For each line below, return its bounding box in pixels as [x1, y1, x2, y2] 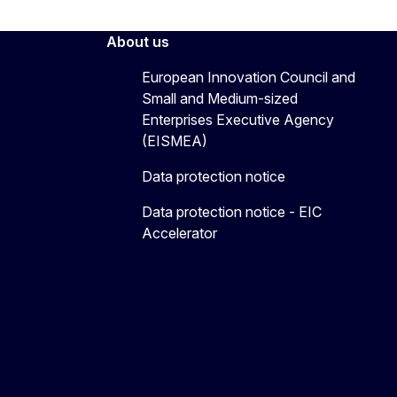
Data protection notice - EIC [142, 203, 322, 222]
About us [106, 33, 169, 51]
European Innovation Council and [142, 68, 355, 87]
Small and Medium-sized [142, 90, 298, 108]
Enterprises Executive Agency [142, 111, 334, 129]
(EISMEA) [142, 132, 207, 151]
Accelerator [142, 224, 217, 243]
